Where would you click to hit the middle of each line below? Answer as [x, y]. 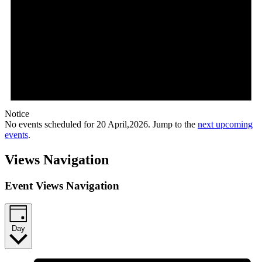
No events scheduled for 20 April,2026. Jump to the [101, 125]
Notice [17, 114]
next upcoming [225, 125]
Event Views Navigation [62, 186]
